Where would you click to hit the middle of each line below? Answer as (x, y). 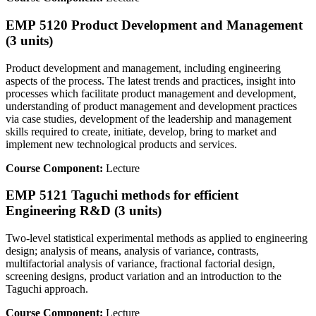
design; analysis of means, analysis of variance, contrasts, (132, 251)
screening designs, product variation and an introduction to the (144, 276)
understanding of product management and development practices (151, 106)
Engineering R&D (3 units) (84, 211)
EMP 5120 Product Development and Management (154, 25)
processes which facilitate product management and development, (151, 93)
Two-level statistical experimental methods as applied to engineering (157, 238)
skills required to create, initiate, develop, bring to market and (141, 131)
